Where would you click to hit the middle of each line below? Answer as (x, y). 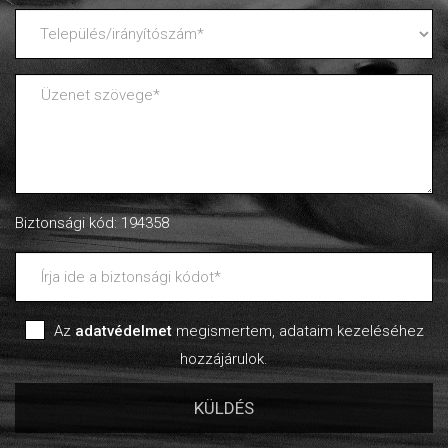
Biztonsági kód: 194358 (92, 222)
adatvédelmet (123, 330)
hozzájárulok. (224, 358)
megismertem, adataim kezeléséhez (297, 330)
